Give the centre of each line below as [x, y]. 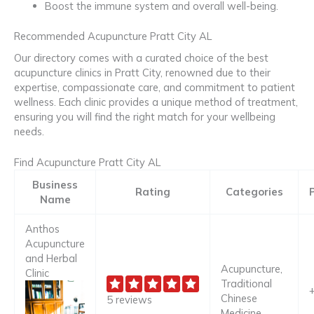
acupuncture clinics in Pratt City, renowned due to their [142, 72]
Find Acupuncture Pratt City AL [87, 163]
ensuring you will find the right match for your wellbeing [145, 116]
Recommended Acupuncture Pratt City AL [113, 36]
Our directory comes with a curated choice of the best [141, 57]
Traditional [246, 284]
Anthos [42, 229]
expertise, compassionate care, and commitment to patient [155, 87]
